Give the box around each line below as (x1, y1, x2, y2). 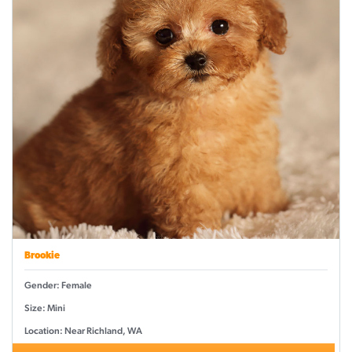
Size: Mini (24, 302, 65, 314)
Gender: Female (24, 280, 92, 291)
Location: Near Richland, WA (24, 325, 142, 337)
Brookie (24, 251, 60, 262)
